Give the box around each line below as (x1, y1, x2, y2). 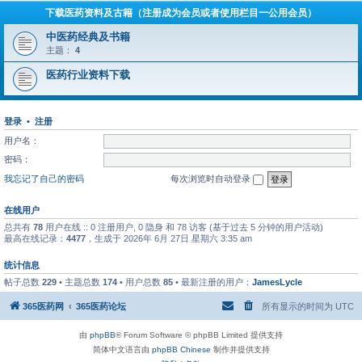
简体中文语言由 (92, 345, 152, 355)
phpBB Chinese (151, 345, 211, 355)
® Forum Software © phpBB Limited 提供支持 (116, 330, 283, 340)
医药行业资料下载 (46, 69, 130, 81)
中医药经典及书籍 (46, 31, 130, 43)
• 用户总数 (117, 276, 163, 287)
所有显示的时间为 (262, 301, 335, 312)
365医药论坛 (76, 301, 126, 312)
